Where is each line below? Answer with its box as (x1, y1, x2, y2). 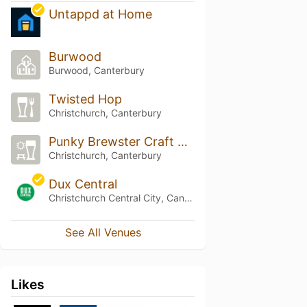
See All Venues (64, 225, 141, 239)
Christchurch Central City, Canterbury (184, 191, 193, 204)
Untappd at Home (48, 7, 152, 22)
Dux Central (48, 176, 117, 191)
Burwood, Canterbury (48, 64, 145, 77)
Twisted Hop (48, 92, 122, 107)
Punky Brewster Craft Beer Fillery (177, 134, 188, 149)
